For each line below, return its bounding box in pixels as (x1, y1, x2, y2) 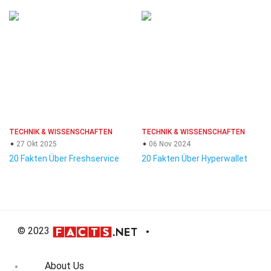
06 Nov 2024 (147, 140, 191, 148)
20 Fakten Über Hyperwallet (142, 154, 247, 163)
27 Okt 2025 (15, 140, 57, 148)
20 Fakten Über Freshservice (9, 154, 119, 163)
